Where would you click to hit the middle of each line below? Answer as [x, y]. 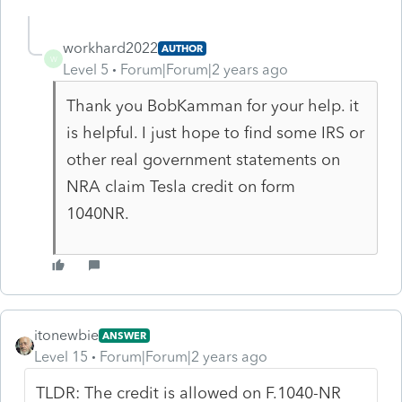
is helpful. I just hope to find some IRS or [215, 132]
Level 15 [61, 356]
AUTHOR [182, 48]
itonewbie [66, 335]
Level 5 [86, 69]
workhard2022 [110, 48]
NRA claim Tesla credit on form [180, 186]
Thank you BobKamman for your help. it [212, 105]
